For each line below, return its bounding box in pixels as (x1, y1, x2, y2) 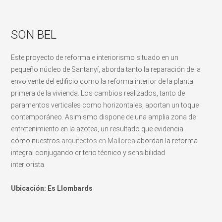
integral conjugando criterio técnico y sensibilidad (11, 148, 166, 157)
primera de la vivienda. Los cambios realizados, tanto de (11, 89, 185, 97)
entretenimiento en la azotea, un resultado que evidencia (11, 124, 184, 133)
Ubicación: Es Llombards (11, 184, 93, 192)
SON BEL (11, 27, 57, 42)
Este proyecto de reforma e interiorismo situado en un (11, 53, 179, 61)
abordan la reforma (135, 136, 198, 145)
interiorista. (11, 160, 46, 168)
